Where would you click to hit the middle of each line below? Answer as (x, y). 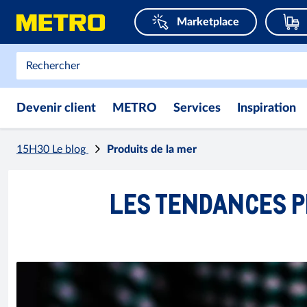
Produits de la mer (152, 149)
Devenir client (56, 108)
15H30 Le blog (52, 149)
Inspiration (267, 108)
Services (197, 108)
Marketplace (208, 22)
